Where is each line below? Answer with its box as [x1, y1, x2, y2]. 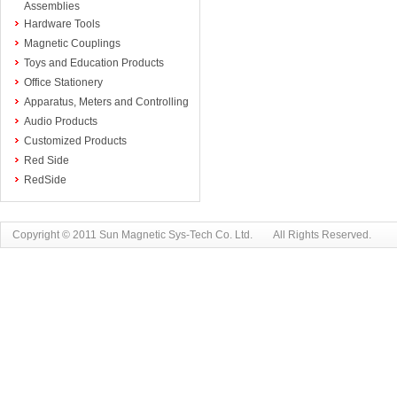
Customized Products [24, 135, 127, 147]
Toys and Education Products [24, 57, 164, 69]
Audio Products [24, 115, 97, 128]
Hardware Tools [24, 18, 100, 30]
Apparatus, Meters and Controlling [24, 96, 189, 108]
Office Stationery [24, 76, 103, 89]
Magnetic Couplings [24, 37, 121, 50]
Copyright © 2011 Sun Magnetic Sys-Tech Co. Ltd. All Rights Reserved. [2, 229, 371, 241]
